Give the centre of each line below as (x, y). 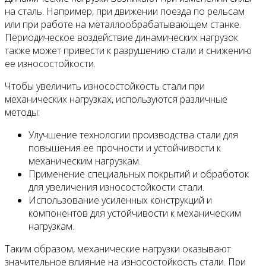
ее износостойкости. (50, 63)
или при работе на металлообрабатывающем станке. (123, 24)
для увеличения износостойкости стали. (116, 187)
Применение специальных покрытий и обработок (139, 174)
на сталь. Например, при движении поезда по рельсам (125, 11)
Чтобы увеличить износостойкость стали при (105, 86)
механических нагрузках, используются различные (116, 99)
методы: (22, 112)
